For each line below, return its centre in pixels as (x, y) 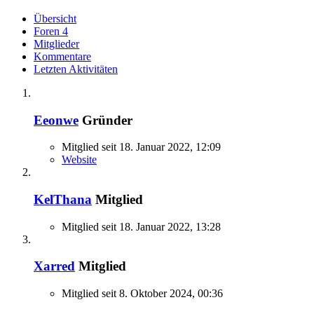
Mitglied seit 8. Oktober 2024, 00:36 (142, 294)
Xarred (54, 266)
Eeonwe (56, 120)
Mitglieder (56, 43)
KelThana (63, 199)
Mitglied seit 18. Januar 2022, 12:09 (141, 147)
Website (79, 160)
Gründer (107, 120)
